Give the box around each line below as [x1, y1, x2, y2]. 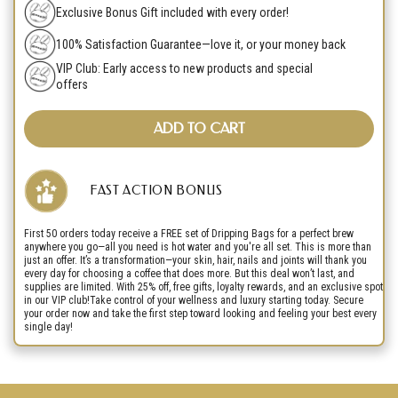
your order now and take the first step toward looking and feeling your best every [24, 306, 377, 320]
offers [56, 76, 89, 92]
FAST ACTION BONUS [90, 182, 223, 198]
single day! [24, 320, 73, 333]
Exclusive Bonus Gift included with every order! [56, 4, 290, 20]
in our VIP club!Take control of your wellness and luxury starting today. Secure [24, 293, 363, 306]
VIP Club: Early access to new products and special [56, 60, 314, 76]
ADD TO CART [153, 119, 245, 137]
